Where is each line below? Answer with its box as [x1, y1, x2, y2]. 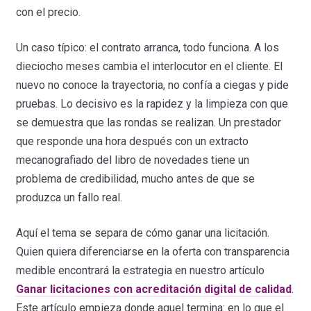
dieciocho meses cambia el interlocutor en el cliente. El [16, 59, 283, 73]
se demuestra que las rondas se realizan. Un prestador [16, 115, 282, 129]
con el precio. [16, 5, 81, 19]
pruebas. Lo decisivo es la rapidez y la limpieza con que [16, 96, 289, 110]
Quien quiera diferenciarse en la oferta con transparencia [16, 244, 290, 258]
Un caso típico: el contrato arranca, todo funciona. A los [16, 40, 280, 54]
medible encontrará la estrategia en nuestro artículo [16, 263, 265, 277]
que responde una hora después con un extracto [16, 134, 249, 148]
